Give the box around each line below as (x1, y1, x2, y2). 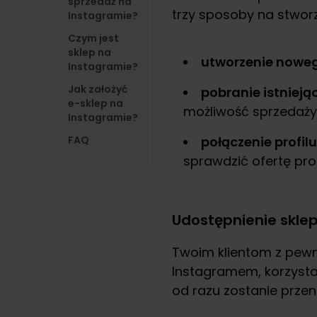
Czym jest (68, 31, 119, 45)
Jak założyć (68, 82, 127, 96)
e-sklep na (68, 96, 123, 110)
